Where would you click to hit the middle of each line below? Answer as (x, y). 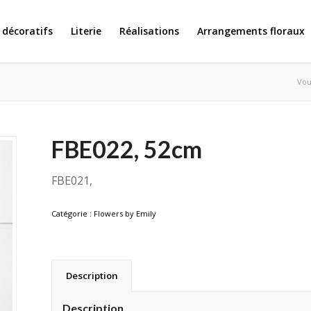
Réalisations (150, 31)
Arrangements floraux (251, 31)
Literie (86, 31)
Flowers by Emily (125, 213)
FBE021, (72, 180)
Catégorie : (72, 213)
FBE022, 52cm (126, 149)
